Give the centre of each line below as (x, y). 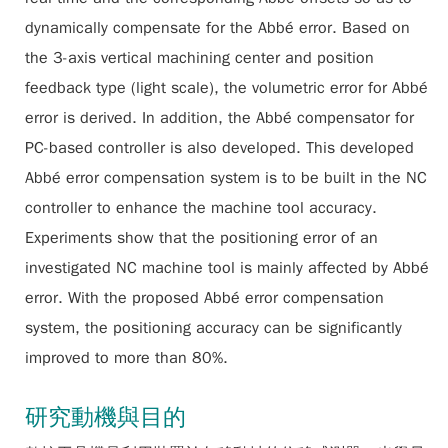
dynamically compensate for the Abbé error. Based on (217, 28)
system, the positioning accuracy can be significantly (213, 328)
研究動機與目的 (105, 417)
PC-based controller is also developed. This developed (219, 148)
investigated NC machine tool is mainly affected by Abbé (227, 268)
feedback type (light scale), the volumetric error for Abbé (226, 88)
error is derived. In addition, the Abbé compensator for (219, 118)
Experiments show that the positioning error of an (201, 238)
